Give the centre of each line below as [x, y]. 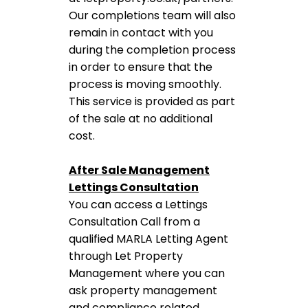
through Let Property [126, 256]
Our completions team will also [152, 15]
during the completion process [152, 50]
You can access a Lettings [138, 205]
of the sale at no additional [141, 119]
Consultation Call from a [134, 222]
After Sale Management [139, 170]
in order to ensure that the [141, 67]
